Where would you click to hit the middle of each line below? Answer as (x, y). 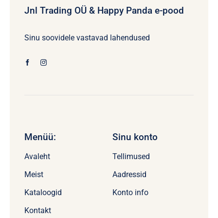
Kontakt (37, 211)
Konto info (130, 193)
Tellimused (131, 157)
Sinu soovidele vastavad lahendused (87, 38)
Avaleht (37, 157)
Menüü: (40, 137)
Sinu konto (135, 137)
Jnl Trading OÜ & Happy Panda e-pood (104, 11)
